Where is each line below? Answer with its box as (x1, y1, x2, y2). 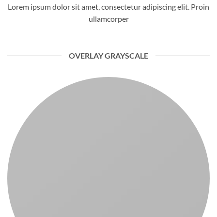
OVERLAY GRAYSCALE (69, 51, 148, 61)
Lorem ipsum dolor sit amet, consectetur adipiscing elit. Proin (8, 2, 209, 12)
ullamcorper (88, 14, 129, 24)
